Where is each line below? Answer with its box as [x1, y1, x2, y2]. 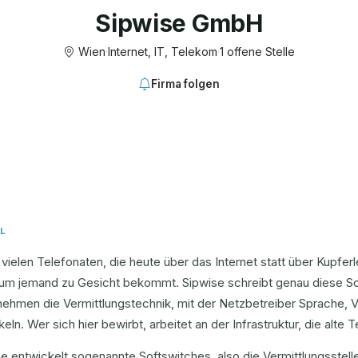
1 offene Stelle [220, 45, 295, 58]
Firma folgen [151, 78, 220, 90]
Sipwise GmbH [95, 9, 263, 38]
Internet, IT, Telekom [108, 45, 217, 58]
